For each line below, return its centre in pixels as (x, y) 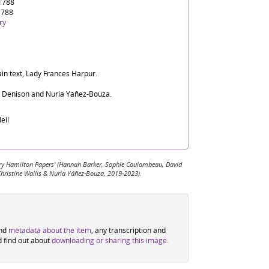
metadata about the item (50, 230)
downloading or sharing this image (109, 240)
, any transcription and (128, 230)
